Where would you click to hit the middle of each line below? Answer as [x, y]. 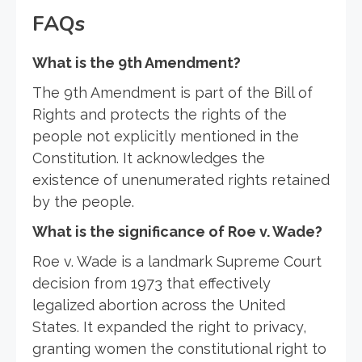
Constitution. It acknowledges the [149, 158]
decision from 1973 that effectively [152, 283]
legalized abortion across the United [159, 305]
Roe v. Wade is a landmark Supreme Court [177, 261]
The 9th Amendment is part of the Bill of [173, 92]
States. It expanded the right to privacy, [169, 326]
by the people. [83, 201]
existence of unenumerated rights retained [181, 179]
